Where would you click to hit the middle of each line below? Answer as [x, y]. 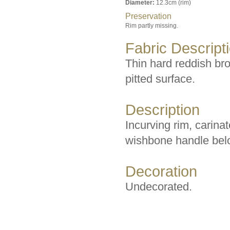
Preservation [148, 16]
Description [162, 110]
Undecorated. [159, 187]
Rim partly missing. [152, 26]
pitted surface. [160, 79]
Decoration [161, 171]
